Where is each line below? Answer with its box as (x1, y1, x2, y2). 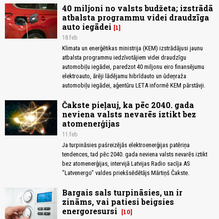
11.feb (62, 131, 78, 138)
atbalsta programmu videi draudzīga (62, 12, 209, 23)
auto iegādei (62, 22, 111, 32)
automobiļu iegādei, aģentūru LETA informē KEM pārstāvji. (62, 82, 205, 89)
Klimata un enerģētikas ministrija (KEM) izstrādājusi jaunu (62, 44, 203, 52)
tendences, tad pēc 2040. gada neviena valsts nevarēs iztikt (62, 151, 207, 158)
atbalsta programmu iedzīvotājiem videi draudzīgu (62, 54, 186, 62)
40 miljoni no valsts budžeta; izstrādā (62, 3, 213, 14)
